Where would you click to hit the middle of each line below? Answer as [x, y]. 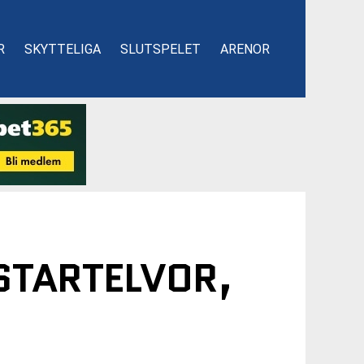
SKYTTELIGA [63, 49]
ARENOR [245, 49]
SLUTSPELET [160, 49]
